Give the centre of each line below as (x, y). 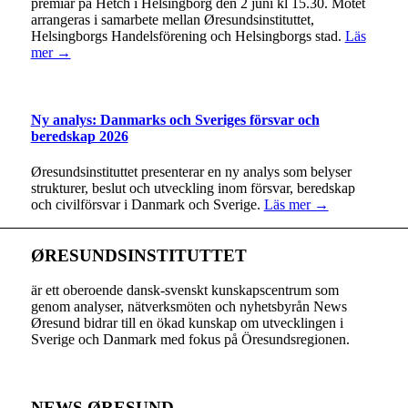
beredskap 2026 (79, 136)
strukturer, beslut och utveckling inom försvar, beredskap (193, 188)
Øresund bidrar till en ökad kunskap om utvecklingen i (187, 323)
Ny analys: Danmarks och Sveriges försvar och (175, 119)
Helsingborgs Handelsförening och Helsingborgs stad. (188, 36)
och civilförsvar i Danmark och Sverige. (147, 204)
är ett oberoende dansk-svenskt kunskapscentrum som (184, 291)
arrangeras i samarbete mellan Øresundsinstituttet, (172, 20)
